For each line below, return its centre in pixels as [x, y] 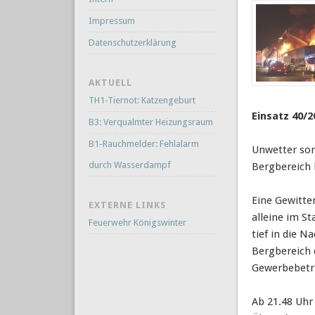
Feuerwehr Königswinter [137, 223]
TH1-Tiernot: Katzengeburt [142, 101]
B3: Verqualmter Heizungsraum [150, 122]
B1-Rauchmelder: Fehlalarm [143, 144]
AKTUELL [110, 83]
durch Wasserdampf [129, 165]
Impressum [111, 21]
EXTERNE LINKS [127, 205]
